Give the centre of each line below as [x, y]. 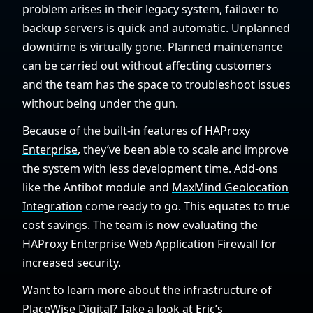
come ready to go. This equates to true [186, 206]
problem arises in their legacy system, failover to [151, 9]
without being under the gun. [100, 104]
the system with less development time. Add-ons [150, 169]
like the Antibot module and [97, 188]
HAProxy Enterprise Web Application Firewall [140, 244]
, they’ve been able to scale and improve [183, 150]
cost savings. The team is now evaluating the [140, 225]
